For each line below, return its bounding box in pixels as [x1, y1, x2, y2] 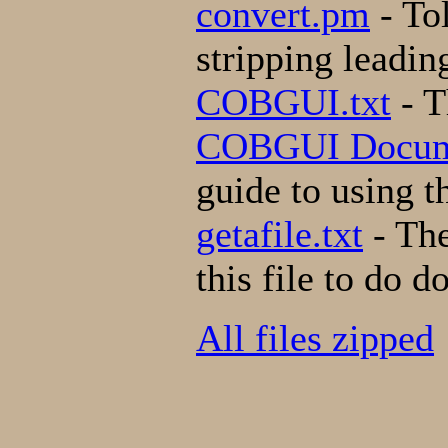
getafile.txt [196, 213, 363, 255]
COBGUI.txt [196, 81, 391, 123]
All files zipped [196, 317, 434, 359]
